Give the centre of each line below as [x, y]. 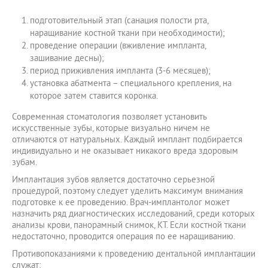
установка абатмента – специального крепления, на [131, 83]
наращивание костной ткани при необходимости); [127, 33]
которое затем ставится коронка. [94, 95]
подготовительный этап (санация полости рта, [119, 20]
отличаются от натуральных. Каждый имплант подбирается [127, 139]
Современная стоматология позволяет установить [109, 116]
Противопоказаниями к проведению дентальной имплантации [134, 253]
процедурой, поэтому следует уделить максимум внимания [127, 191]
